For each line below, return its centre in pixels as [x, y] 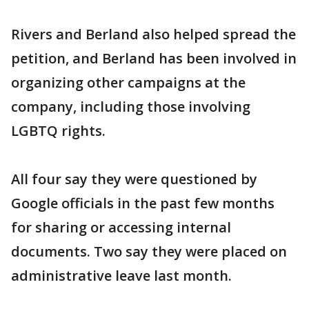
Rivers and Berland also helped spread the [153, 34]
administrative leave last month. [121, 276]
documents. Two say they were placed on [149, 251]
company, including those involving [131, 107]
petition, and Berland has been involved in [154, 58]
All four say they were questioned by [134, 179]
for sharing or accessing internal [121, 227]
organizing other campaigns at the [128, 82]
